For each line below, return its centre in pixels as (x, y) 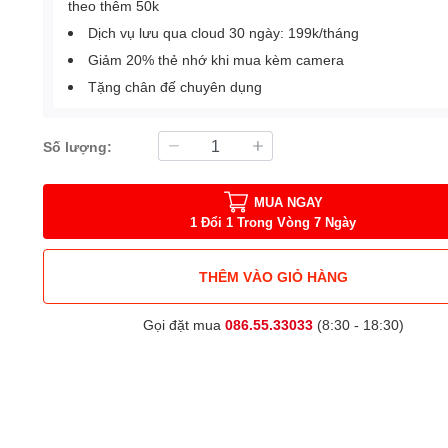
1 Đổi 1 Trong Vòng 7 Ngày (273, 221)
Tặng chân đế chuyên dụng (175, 86)
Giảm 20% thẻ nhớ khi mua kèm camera (216, 59)
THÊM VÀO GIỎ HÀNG (273, 276)
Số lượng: (78, 146)
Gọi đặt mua (183, 324)
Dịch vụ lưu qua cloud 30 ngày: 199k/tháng (224, 32)
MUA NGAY (288, 201)
